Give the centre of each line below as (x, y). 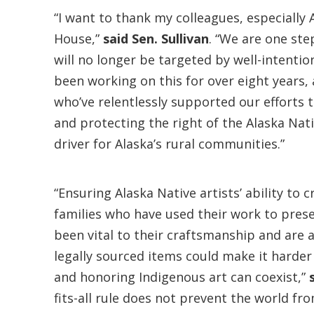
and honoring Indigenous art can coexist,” (182, 277)
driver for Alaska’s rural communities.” (169, 144)
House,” (78, 39)
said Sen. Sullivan (156, 39)
